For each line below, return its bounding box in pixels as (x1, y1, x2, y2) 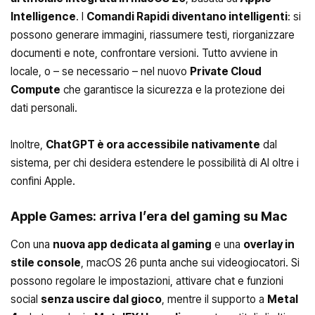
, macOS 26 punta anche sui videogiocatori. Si (81, 256, 300, 270)
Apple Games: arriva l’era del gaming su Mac (11, 209, 288, 224)
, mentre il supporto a (162, 292, 267, 307)
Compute (11, 83, 60, 96)
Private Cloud (190, 65, 262, 78)
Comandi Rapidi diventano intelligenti (86, 10, 288, 23)
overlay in (243, 238, 295, 252)
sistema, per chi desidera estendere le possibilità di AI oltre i (11, 155, 299, 169)
